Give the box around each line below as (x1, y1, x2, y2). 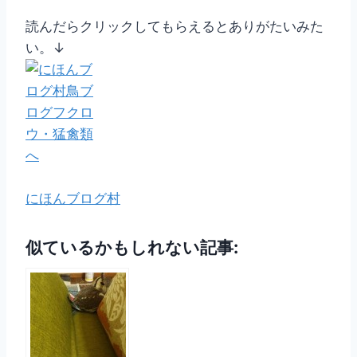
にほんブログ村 (25, 190, 120, 207)
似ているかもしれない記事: (25, 237, 238, 258)
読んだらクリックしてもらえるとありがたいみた (25, 18, 324, 35)
